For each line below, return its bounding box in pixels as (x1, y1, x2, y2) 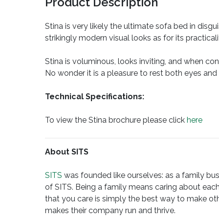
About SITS (45, 147, 88, 157)
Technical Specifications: (45, 92, 144, 102)
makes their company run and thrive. (45, 206, 175, 216)
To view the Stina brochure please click (45, 115, 187, 125)
